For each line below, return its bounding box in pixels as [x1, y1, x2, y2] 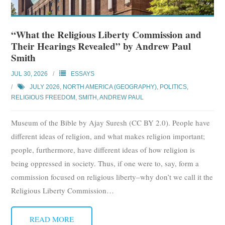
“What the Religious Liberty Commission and [11, 27, 202, 42]
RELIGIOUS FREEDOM [11, 93, 76, 101]
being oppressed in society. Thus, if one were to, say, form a [11, 158, 199, 168]
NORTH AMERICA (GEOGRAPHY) [63, 83, 157, 90]
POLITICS [160, 83, 187, 90]
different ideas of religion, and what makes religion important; [11, 131, 205, 141]
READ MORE [30, 213, 74, 224]
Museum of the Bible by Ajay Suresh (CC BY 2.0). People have [11, 117, 210, 128]
